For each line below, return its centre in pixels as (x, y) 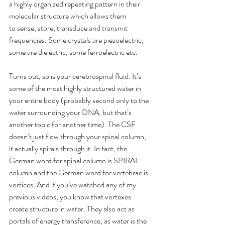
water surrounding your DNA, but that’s (71, 112)
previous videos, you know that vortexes (71, 196)
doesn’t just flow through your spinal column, (78, 136)
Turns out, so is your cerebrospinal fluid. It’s (76, 76)
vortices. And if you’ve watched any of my (73, 184)
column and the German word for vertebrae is (79, 172)
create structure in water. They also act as (73, 208)
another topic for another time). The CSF (73, 124)
